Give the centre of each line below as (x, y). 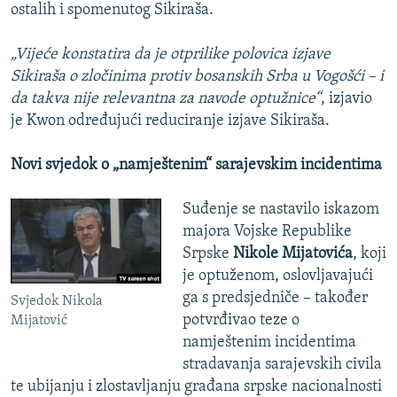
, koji (369, 254)
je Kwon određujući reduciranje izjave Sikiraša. (170, 121)
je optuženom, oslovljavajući (277, 276)
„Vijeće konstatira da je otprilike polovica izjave (171, 55)
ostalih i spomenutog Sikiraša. (112, 11)
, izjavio (346, 99)
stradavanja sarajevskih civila (282, 365)
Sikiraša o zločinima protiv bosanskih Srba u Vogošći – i (197, 77)
